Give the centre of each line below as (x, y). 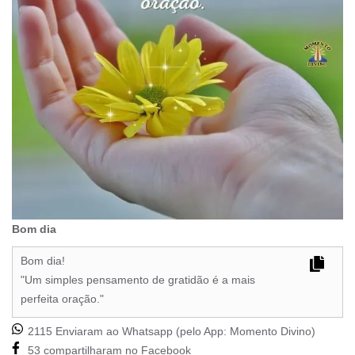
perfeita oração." (62, 299)
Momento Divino (271, 332)
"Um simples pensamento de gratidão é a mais (138, 280)
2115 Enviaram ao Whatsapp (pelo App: (127, 332)
